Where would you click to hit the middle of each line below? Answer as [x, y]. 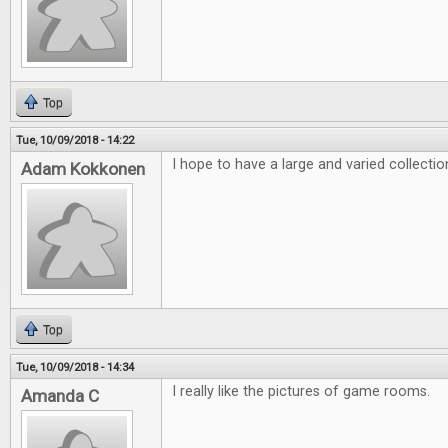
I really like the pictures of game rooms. [301, 391]
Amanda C [60, 396]
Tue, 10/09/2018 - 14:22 [75, 140]
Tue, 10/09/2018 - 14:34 [75, 367]
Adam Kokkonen [83, 169]
